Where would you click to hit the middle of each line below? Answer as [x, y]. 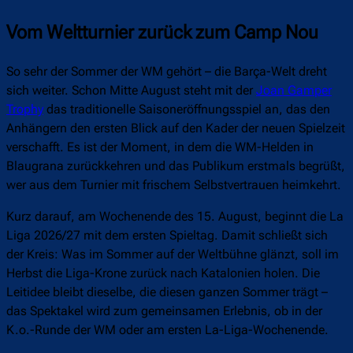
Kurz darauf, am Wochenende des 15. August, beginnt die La [175, 217]
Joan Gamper [294, 91]
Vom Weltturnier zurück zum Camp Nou [162, 33]
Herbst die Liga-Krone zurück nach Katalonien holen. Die [163, 273]
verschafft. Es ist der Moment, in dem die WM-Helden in [160, 147]
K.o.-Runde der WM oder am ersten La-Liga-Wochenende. [167, 330]
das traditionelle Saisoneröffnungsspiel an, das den [187, 110]
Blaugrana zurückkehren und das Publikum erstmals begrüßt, [176, 166]
